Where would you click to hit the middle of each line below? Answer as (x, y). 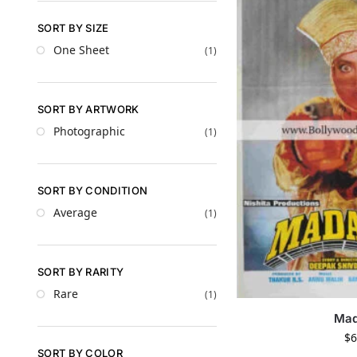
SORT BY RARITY (81, 271)
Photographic (89, 131)
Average (75, 213)
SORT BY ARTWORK (88, 109)
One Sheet (81, 50)
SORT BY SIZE (73, 27)
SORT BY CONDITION (93, 190)
